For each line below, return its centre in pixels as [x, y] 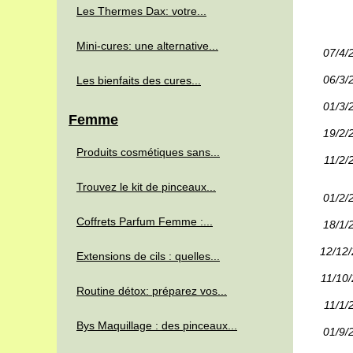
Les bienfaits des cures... [139, 80]
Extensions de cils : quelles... [148, 256]
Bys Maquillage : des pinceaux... [157, 325]
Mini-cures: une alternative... [147, 46]
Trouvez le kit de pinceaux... [146, 187]
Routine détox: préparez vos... [152, 291]
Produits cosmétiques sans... [148, 152]
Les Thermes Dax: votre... [141, 11]
